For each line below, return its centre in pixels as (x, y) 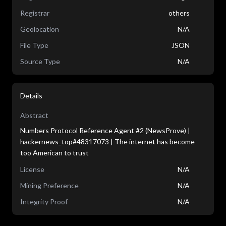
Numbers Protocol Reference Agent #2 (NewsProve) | (105, 130)
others (179, 13)
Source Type (40, 61)
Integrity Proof (44, 202)
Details (31, 96)
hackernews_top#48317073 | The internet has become (107, 142)
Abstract (34, 115)
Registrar (35, 13)
